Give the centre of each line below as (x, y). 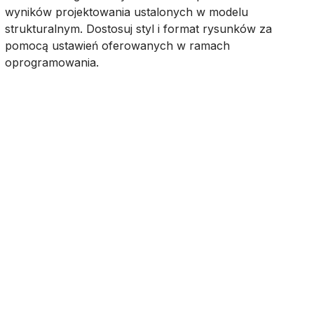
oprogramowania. (52, 62)
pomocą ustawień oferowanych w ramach (117, 46)
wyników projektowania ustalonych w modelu (126, 12)
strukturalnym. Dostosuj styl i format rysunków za (138, 29)
